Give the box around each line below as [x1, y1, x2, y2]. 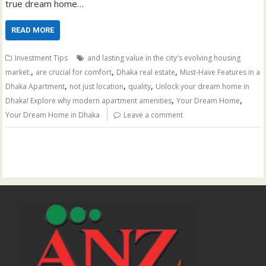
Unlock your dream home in [156, 81, 250, 91]
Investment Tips [15, 53, 68, 63]
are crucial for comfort [36, 67, 112, 77]
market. [5, 67, 31, 77]
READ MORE [11, 26, 55, 34]
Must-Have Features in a [180, 67, 261, 77]
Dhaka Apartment [5, 81, 65, 91]
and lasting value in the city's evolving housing [87, 53, 241, 63]
